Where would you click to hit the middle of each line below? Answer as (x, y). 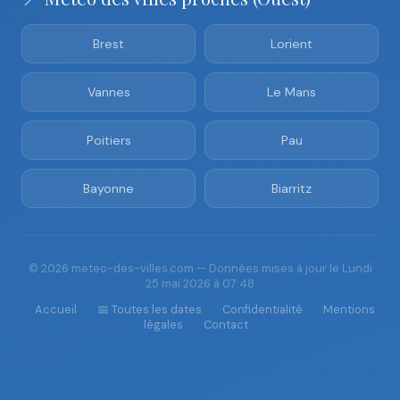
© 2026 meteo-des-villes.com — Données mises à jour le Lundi (200, 268)
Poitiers (108, 140)
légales (163, 325)
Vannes (108, 92)
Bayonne (108, 188)
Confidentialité (262, 309)
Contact (225, 325)
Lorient (292, 44)
